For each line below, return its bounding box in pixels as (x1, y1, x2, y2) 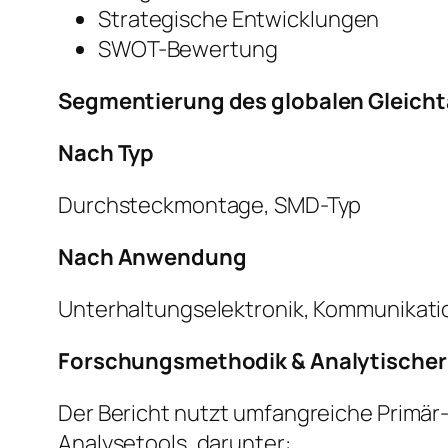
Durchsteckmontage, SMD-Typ (58, 190, 362, 221)
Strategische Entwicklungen (98, 4, 380, 35)
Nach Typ (58, 138, 155, 169)
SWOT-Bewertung (98, 34, 278, 65)
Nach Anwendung (58, 242, 247, 273)
